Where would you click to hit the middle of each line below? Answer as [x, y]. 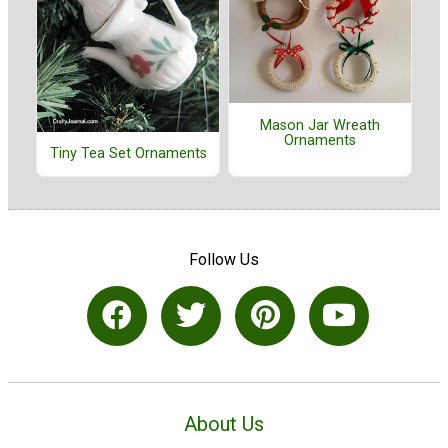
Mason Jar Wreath [320, 125]
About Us [224, 424]
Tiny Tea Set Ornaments [128, 154]
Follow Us [224, 259]
